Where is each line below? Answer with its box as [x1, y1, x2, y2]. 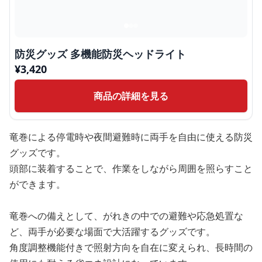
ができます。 [9, 178, 65, 191]
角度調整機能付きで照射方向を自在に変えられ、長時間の [9, 241, 253, 254]
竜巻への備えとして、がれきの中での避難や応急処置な [9, 209, 243, 222]
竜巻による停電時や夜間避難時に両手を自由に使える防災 [9, 130, 253, 143]
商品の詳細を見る [94, 89, 168, 102]
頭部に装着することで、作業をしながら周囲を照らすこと [9, 162, 253, 175]
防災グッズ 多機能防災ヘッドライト [15, 47, 186, 61]
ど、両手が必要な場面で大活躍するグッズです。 [9, 225, 215, 238]
